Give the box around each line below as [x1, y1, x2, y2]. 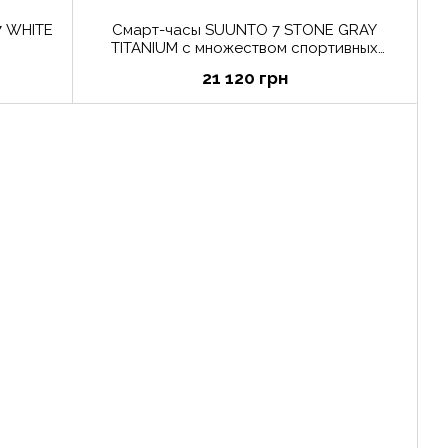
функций [214, 57, 275, 76]
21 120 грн [201, 68, 288, 89]
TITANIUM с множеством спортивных [111, 39, 378, 58]
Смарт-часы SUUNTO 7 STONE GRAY [112, 21, 377, 40]
